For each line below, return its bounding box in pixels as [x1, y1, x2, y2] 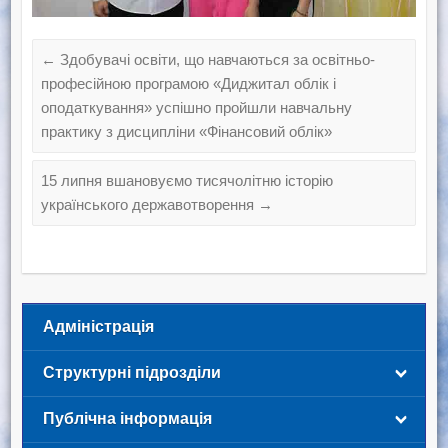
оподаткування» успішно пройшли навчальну [40, 98, 352, 116]
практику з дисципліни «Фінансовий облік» [40, 122, 332, 140]
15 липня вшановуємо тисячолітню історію [40, 171, 333, 189]
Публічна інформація [42, 409, 212, 427]
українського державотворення [40, 195, 258, 213]
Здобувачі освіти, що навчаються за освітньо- [55, 50, 375, 68]
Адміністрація [42, 317, 154, 335]
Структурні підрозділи [42, 363, 221, 381]
